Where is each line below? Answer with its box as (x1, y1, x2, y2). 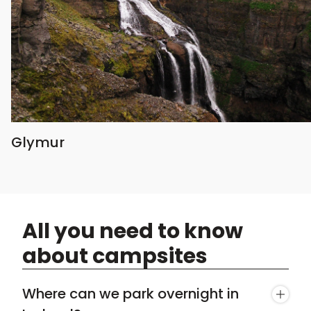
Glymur (11, 133, 65, 153)
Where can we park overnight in (22, 284, 239, 304)
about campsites (22, 242, 208, 271)
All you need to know (22, 217, 243, 246)
